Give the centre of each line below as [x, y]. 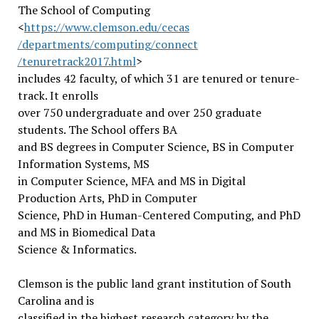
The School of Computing [84, 10]
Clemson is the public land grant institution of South [154, 283]
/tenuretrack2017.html [77, 61]
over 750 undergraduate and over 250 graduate [139, 113]
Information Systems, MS [83, 164]
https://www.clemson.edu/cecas [106, 27]
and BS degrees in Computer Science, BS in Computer [156, 147]
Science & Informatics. [77, 249]
